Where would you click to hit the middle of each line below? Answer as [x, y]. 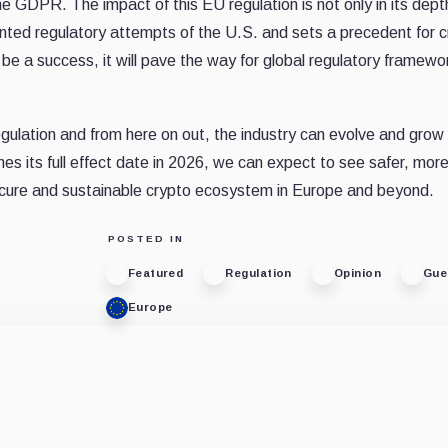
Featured [155, 273]
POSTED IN [145, 238]
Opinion [357, 273]
